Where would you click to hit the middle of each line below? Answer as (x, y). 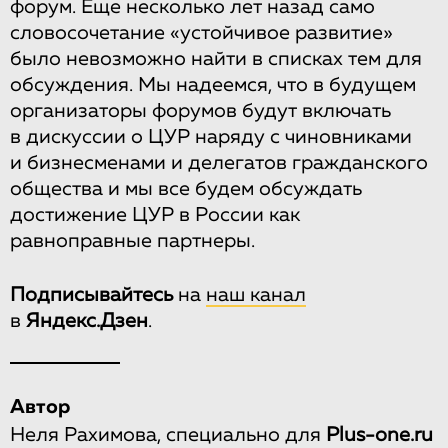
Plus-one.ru (379, 435)
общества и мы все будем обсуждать (186, 189)
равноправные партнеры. (132, 241)
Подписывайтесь (91, 295)
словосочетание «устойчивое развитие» (201, 33)
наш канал (256, 295)
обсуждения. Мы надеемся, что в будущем (213, 85)
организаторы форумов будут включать (200, 111)
